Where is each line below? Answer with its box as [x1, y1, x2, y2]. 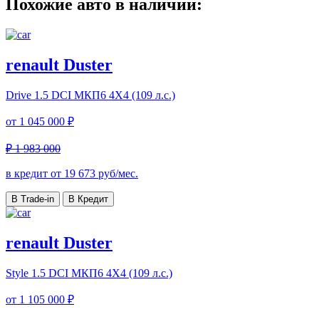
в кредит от [6, 167, 64, 180]
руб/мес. [95, 167, 138, 180]
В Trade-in [11, 194, 54, 205]
